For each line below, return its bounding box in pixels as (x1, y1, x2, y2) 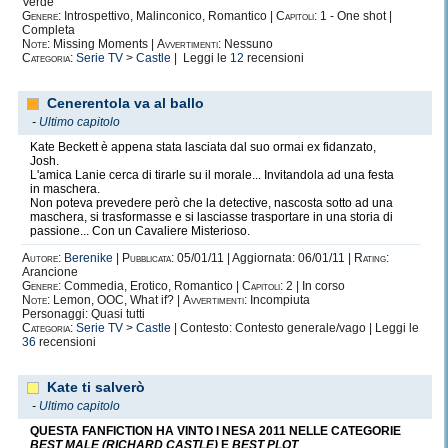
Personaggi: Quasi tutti (22, 307, 145, 321)
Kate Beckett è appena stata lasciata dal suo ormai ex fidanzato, (30, 140, 376, 154)
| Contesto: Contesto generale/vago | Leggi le (171, 321, 419, 335)
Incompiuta (247, 293, 310, 307)
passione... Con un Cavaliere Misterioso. (30, 224, 250, 238)
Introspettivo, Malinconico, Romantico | (61, 9, 276, 23)
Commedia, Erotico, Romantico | (61, 279, 242, 293)
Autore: (22, 251, 61, 265)
